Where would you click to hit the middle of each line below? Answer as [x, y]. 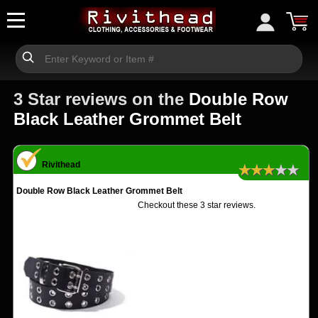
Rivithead [61, 165]
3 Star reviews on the [101, 99]
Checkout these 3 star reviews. [197, 205]
